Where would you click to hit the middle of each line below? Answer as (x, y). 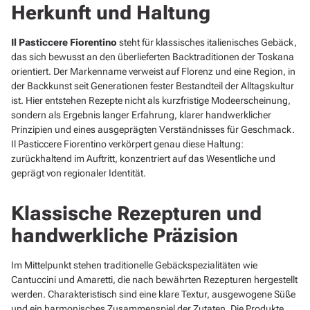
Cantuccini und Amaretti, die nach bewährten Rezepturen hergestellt (154, 280)
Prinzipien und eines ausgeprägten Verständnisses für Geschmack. (153, 130)
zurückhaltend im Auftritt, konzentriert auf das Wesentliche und (143, 159)
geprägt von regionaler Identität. (79, 173)
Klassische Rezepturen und (136, 214)
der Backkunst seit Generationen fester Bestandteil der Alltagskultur (153, 86)
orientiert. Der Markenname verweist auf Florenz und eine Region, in (153, 72)
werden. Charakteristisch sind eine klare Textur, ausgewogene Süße (153, 294)
